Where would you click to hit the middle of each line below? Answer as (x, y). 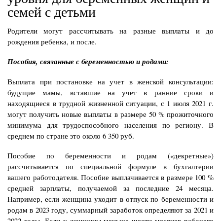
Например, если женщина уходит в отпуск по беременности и (110, 199)
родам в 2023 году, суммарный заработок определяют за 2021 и (110, 209)
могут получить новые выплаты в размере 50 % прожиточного (110, 114)
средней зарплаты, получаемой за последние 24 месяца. (110, 188)
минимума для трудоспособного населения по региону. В (110, 125)
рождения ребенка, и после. (52, 41)
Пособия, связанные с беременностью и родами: (88, 61)
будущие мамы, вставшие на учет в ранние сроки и (110, 92)
